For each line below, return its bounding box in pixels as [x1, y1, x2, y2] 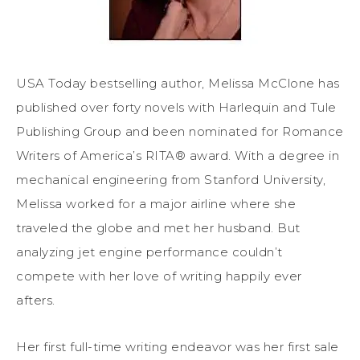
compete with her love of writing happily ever [16, 268, 302, 284]
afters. [16, 292, 55, 308]
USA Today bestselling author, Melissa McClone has [16, 75, 340, 91]
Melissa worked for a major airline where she [16, 195, 296, 211]
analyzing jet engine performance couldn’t [16, 243, 283, 260]
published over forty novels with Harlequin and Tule [16, 99, 337, 115]
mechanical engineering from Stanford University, [16, 171, 325, 187]
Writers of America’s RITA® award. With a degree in [16, 147, 339, 163]
